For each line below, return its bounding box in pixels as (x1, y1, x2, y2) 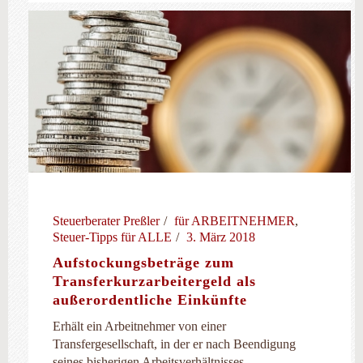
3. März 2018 (186, 230, 255, 244)
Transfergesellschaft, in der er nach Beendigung (53, 337, 296, 351)
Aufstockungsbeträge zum (53, 254, 234, 271)
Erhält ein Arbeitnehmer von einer (53, 319, 226, 333)
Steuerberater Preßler (53, 214, 160, 228)
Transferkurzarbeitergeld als (53, 273, 256, 289)
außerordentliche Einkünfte (53, 292, 247, 308)
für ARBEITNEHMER (174, 214, 295, 228)
